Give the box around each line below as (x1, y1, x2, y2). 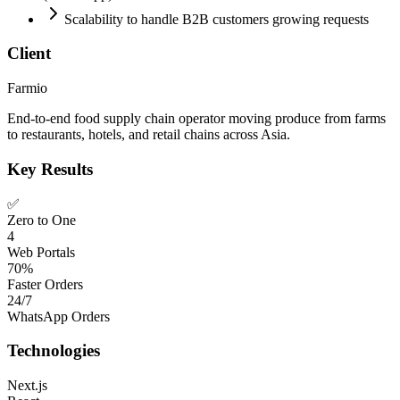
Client (7, 44, 51, 63)
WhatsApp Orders (7, 308, 110, 324)
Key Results (7, 159, 93, 179)
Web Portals (7, 244, 75, 260)
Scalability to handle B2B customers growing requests (64, 11, 369, 27)
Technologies (7, 341, 100, 361)
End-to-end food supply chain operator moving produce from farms (7, 111, 386, 127)
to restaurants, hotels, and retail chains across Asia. (7, 127, 290, 143)
